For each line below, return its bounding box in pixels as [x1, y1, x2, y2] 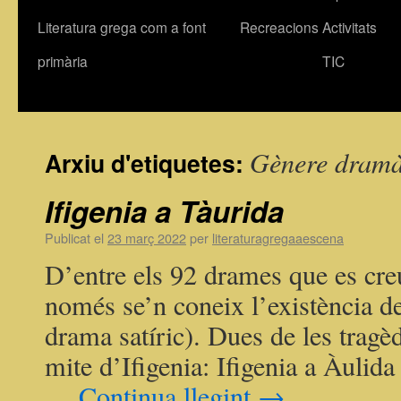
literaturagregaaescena [212, 228, 344, 247]
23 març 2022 [107, 228, 186, 247]
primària [38, 51, 88, 71]
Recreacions [240, 17, 319, 37]
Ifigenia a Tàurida [45, 190, 284, 232]
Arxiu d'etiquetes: [45, 146, 250, 180]
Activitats [322, 17, 377, 37]
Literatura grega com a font [38, 17, 206, 37]
